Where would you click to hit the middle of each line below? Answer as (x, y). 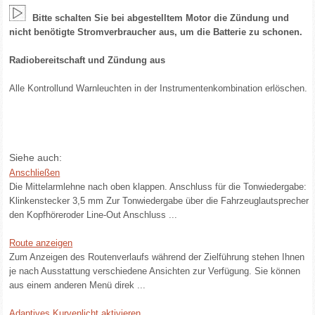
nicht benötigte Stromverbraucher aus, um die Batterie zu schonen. (156, 32)
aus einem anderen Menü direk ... (78, 285)
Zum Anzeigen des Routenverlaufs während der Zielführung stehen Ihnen (157, 257)
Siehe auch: (36, 157)
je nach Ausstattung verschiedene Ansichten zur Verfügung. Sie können (155, 271)
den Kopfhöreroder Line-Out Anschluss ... (94, 215)
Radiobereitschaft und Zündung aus (88, 60)
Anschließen (35, 173)
